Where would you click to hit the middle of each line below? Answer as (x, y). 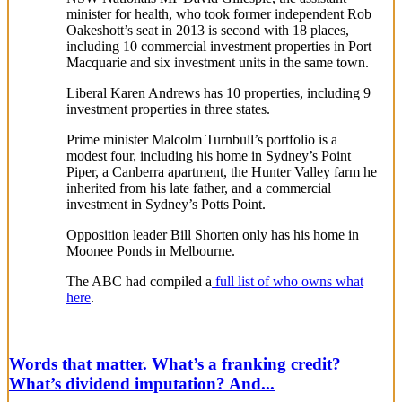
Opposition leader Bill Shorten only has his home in (213, 235)
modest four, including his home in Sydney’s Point (209, 156)
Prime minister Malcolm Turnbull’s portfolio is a (202, 140)
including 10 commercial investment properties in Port (219, 47)
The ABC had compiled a (139, 282)
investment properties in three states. (168, 109)
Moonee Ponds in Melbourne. (151, 251)
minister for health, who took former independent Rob (219, 14)
